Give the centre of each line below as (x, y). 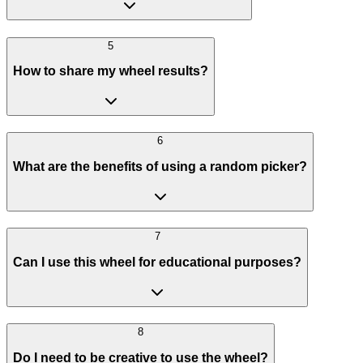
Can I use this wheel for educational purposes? (157, 262)
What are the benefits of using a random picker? (160, 167)
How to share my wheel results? (111, 71)
